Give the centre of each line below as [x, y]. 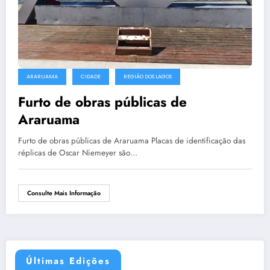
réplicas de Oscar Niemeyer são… [78, 153]
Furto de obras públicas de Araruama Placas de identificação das [132, 141]
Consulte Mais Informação [64, 193]
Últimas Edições [68, 261]
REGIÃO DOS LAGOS [148, 77]
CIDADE [91, 77]
